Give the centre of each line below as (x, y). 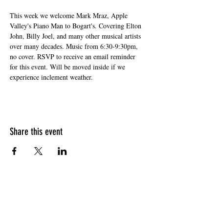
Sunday (78, 199)
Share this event (36, 131)
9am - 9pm (78, 208)
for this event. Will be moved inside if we (68, 67)
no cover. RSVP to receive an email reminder (74, 56)
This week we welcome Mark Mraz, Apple (70, 15)
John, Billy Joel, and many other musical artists (76, 36)
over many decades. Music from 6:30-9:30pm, (75, 46)
